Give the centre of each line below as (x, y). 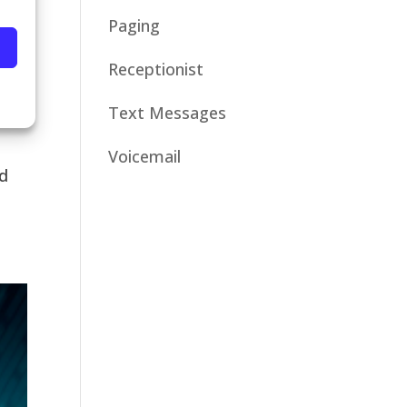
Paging (134, 25)
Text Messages (168, 112)
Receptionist (156, 69)
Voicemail (145, 156)
